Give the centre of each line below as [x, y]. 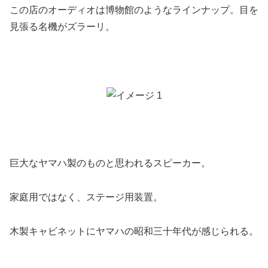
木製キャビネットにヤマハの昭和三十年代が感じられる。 [134, 231]
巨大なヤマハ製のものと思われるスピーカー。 [110, 163]
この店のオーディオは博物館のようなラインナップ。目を [134, 10]
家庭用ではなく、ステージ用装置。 [86, 197]
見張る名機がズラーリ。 [62, 27]
